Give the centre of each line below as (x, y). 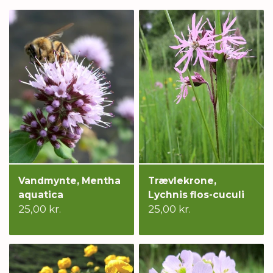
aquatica (41, 195)
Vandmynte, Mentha (69, 181)
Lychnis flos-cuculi (197, 195)
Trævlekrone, (183, 181)
